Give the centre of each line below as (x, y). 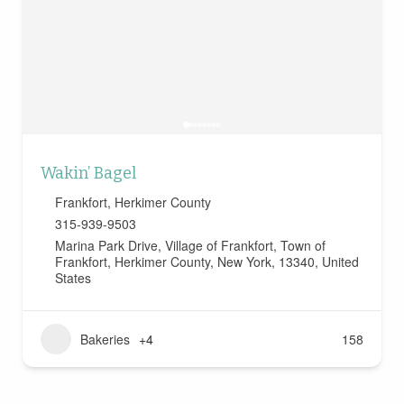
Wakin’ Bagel (88, 174)
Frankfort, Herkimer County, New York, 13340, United (207, 262)
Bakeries (105, 340)
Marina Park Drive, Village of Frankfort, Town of (190, 246)
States (73, 278)
